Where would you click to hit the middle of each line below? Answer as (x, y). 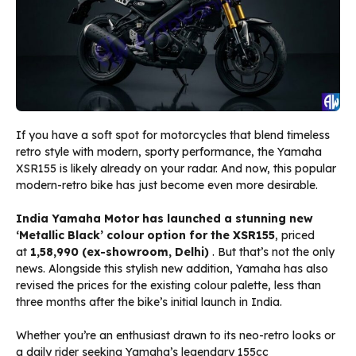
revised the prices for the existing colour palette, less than (168, 286)
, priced (295, 236)
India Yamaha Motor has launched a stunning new (164, 219)
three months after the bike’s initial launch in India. (149, 302)
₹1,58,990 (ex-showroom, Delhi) (120, 252)
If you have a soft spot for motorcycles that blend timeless (173, 135)
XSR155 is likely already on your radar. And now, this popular (176, 169)
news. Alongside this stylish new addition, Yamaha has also (172, 269)
